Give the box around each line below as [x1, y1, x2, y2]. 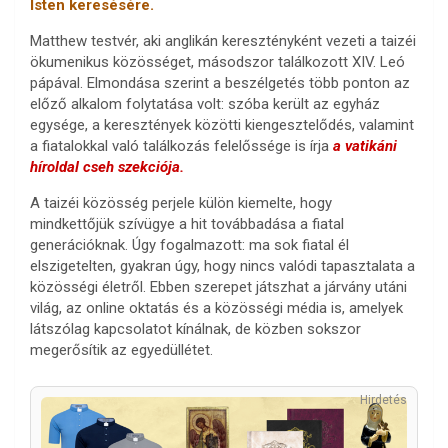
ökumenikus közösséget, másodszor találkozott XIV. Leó [30, 53, 405, 71]
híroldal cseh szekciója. [30, 158, 184, 176]
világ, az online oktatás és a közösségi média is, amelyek [30, 299, 403, 317]
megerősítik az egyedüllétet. [30, 341, 213, 359]
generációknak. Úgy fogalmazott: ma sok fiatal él [30, 236, 349, 254]
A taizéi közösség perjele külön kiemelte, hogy [30, 194, 332, 212]
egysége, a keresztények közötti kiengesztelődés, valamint [30, 116, 414, 134]
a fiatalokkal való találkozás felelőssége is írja [30, 137, 333, 155]
